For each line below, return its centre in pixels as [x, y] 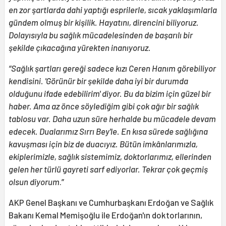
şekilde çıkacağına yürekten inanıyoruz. [80, 47]
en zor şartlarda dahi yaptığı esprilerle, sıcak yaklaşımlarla [113, 9]
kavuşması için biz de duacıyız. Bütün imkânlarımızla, [103, 144]
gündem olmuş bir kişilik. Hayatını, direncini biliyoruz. [104, 22]
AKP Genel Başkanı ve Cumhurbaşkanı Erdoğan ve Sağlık [111, 202]
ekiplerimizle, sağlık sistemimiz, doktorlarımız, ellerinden [110, 156]
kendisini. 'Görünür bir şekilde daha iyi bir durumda [98, 80]
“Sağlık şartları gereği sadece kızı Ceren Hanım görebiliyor [112, 68]
